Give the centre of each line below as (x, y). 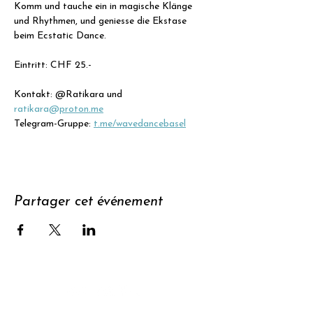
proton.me (81, 109)
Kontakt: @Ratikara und (70, 95)
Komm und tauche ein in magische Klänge (104, 7)
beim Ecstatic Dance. (60, 36)
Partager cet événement (88, 202)
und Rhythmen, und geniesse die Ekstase (102, 21)
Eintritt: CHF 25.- (54, 65)
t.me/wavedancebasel (140, 124)
